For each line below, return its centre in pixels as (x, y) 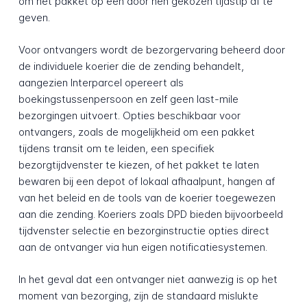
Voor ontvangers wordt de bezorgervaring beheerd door (151, 50)
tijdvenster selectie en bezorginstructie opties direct (144, 231)
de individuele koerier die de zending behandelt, (131, 66)
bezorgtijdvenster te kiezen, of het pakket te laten (138, 165)
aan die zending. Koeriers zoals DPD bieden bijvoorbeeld (150, 214)
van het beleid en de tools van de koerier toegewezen (147, 198)
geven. (34, 18)
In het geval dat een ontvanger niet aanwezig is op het (148, 279)
